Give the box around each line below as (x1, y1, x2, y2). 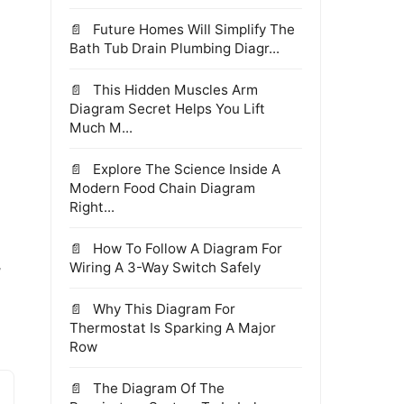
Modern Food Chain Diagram (69, 179, 255, 197)
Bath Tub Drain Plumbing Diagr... (69, 40, 280, 57)
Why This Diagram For (89, 300, 235, 317)
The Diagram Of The (89, 380, 225, 397)
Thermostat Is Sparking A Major (69, 319, 276, 336)
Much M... (69, 119, 133, 136)
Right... (69, 198, 115, 216)
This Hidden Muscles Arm (89, 81, 258, 98)
